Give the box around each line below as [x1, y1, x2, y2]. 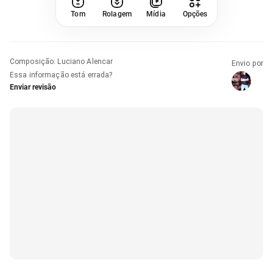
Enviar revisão [10, 82, 56, 91]
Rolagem [102, 9, 132, 18]
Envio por [231, 58, 263, 68]
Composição [10, 57, 54, 66]
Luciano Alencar [57, 57, 113, 66]
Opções [182, 9, 208, 18]
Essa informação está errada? [10, 70, 113, 79]
